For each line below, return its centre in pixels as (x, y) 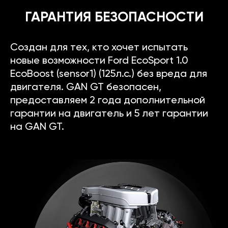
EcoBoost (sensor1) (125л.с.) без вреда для (109, 75)
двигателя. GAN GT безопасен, (86, 88)
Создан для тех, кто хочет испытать (99, 48)
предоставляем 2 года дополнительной (108, 101)
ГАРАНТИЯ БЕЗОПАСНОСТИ (114, 18)
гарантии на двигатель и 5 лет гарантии (109, 114)
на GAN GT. (37, 127)
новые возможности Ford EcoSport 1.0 (99, 61)
